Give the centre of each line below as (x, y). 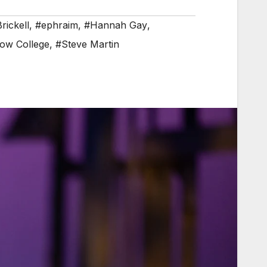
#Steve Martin (87, 44)
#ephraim (57, 25)
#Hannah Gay (116, 25)
